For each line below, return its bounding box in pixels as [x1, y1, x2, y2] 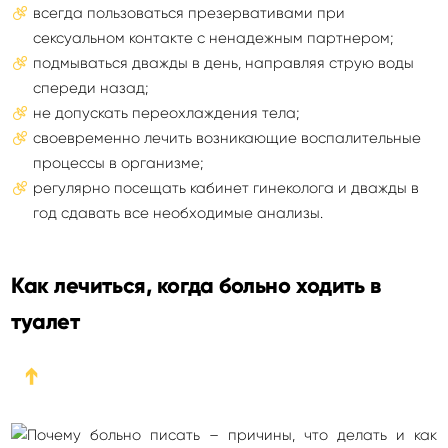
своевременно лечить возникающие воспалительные [33, 129, 421, 147]
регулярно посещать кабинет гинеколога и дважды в [33, 179, 419, 197]
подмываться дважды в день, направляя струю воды [33, 54, 414, 72]
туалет [11, 308, 80, 335]
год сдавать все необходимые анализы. [33, 204, 323, 222]
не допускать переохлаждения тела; [33, 104, 299, 122]
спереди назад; [33, 79, 148, 97]
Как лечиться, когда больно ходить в [11, 272, 381, 299]
